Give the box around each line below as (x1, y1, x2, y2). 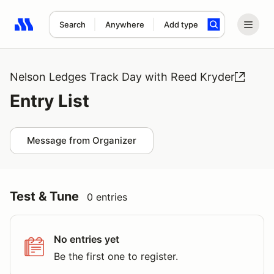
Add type (163, 20, 198, 29)
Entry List (10, 91, 89, 111)
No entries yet (54, 233, 119, 245)
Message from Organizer (27, 135, 136, 146)
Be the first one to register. (54, 250, 178, 262)
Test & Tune (10, 189, 79, 204)
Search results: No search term (14, 25, 157, 37)
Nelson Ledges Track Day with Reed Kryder (10, 70, 235, 83)
